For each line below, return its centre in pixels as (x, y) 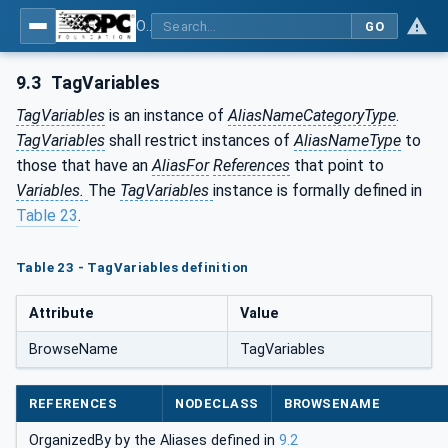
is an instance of (166, 115)
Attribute (61, 313)
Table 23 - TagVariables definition (132, 267)
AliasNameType (347, 140)
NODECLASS (217, 404)
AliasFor (180, 165)
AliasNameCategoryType (312, 115)
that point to (337, 165)
